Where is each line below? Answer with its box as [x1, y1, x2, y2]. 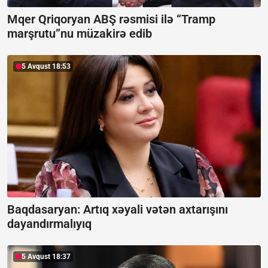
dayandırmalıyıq [7, 217, 92, 232]
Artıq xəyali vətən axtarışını [83, 202, 228, 217]
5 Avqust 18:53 [22, 62, 71, 71]
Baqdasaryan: [7, 202, 83, 217]
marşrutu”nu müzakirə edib [7, 26, 152, 41]
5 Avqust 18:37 [22, 252, 71, 261]
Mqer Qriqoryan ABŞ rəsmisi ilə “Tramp [7, 11, 215, 26]
